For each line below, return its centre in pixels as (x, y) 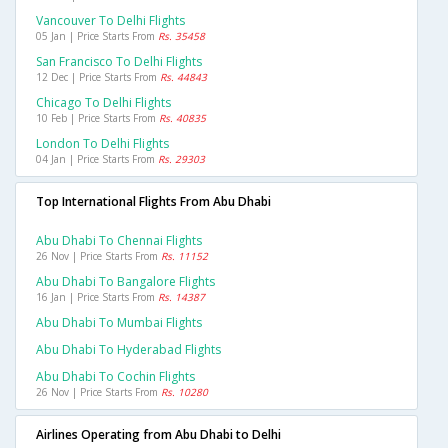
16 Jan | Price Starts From (97, 297)
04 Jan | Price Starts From (97, 159)
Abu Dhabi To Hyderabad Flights (128, 350)
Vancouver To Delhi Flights (110, 21)
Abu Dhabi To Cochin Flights (115, 377)
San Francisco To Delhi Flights (119, 62)
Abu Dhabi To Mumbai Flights (119, 323)
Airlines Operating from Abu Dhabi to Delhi (158, 435)
